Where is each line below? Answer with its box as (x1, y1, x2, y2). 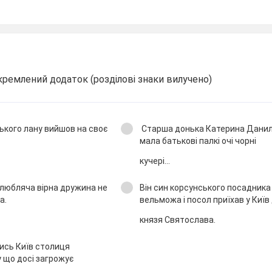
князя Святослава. (139, 214, 216, 225)
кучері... (139, 155, 170, 166)
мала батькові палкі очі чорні (139, 136, 256, 146)
